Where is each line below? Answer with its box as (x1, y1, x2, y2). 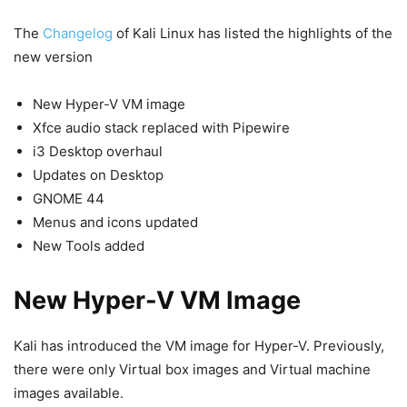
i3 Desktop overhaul (33, 143, 163, 161)
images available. (14, 384, 124, 402)
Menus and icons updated (33, 213, 198, 232)
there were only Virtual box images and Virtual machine (14, 361, 371, 379)
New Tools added (33, 237, 144, 255)
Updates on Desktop (33, 166, 164, 184)
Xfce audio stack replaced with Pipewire (33, 119, 290, 137)
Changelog (43, 25, 113, 43)
